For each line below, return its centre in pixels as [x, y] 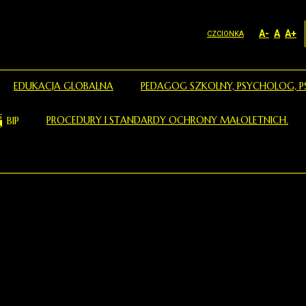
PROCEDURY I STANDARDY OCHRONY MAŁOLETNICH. [167, 120]
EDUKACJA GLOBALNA [64, 86]
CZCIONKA [225, 34]
